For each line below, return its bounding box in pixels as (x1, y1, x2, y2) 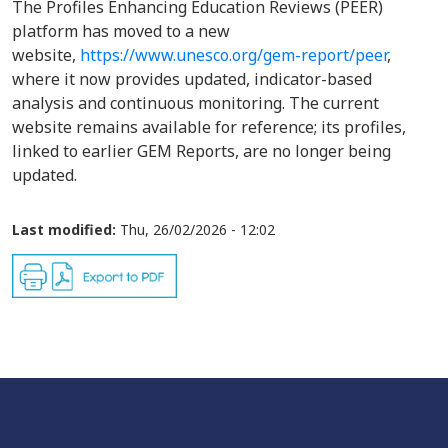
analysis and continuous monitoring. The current (12, 92, 379, 114)
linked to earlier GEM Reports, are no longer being (12, 140, 391, 162)
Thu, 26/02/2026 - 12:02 (120, 220, 275, 239)
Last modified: (12, 220, 116, 239)
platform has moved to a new (12, 20, 230, 42)
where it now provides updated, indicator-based (12, 68, 372, 90)
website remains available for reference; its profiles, (12, 116, 406, 138)
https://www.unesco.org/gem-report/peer (80, 44, 387, 66)
